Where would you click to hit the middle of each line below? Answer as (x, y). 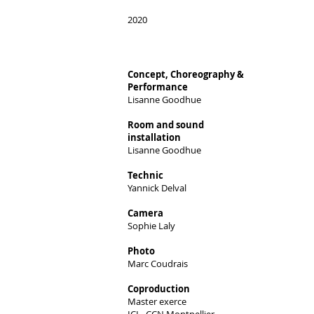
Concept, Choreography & (186, 74)
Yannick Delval (157, 188)
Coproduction (159, 289)
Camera (145, 213)
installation (154, 137)
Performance (158, 87)
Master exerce (157, 301)
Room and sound (166, 125)
